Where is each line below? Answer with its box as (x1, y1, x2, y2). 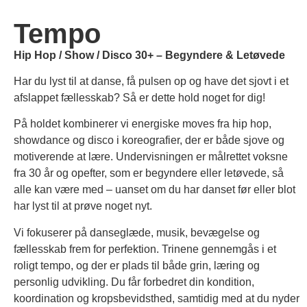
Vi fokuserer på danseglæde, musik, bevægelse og (14, 226, 260, 238)
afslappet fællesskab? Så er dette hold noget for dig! (14, 92, 265, 104)
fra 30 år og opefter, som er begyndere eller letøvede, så (14, 167, 284, 180)
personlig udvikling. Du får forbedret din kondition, (14, 275, 254, 288)
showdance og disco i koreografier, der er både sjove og (14, 134, 284, 147)
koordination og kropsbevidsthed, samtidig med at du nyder (14, 292, 299, 304)
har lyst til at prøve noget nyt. (14, 200, 152, 212)
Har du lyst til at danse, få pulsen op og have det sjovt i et (14, 75, 288, 88)
